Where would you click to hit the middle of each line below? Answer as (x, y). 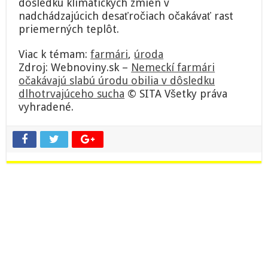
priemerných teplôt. (69, 29)
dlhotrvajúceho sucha (72, 94)
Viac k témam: (55, 54)
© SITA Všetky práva (176, 94)
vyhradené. (46, 107)
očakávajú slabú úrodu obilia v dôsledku (117, 81)
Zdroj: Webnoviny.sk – (75, 68)
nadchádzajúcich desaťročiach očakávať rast (126, 16)
